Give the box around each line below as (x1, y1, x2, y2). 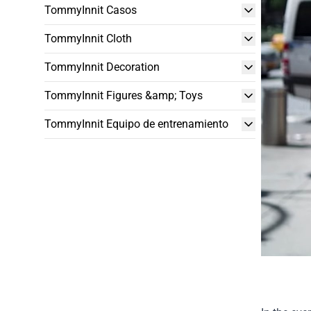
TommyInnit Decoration (44, 60, 160, 74)
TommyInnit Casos (44, 3, 137, 17)
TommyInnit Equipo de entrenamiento (44, 117, 228, 131)
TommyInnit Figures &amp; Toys (44, 89, 203, 102)
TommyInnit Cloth (44, 32, 132, 45)
